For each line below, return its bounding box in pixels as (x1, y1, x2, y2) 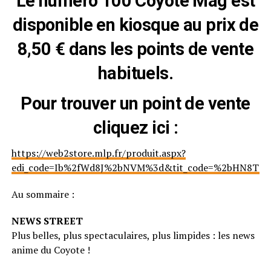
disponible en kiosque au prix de (12, 14, 259, 35)
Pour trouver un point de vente (21, 93, 250, 114)
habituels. (97, 62, 174, 83)
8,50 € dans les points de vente (17, 38, 254, 59)
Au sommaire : (11, 187, 74, 201)
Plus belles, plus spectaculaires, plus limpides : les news (11, 228, 255, 242)
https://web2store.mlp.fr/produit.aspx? (11, 146, 186, 160)
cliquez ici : (93, 117, 178, 138)
